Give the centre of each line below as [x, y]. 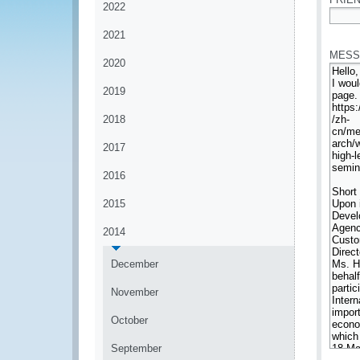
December [135, 264]
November [135, 292]
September [136, 348]
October [129, 320]
